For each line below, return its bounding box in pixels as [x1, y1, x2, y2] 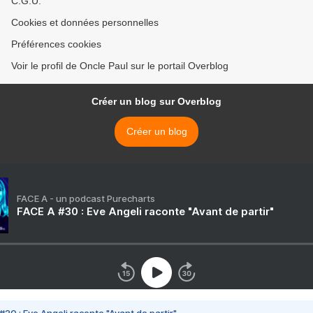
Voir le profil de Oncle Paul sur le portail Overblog [11, 60, 228, 72]
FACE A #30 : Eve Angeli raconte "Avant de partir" [17, 205, 274, 219]
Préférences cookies [11, 38, 101, 50]
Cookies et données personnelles [11, 17, 159, 29]
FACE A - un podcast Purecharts [17, 193, 155, 205]
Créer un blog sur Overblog [92, 96, 221, 108]
